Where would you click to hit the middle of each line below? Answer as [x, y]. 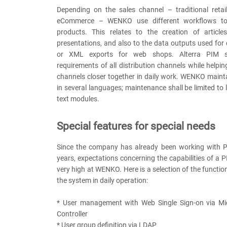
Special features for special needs [136, 126]
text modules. [78, 99]
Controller [72, 214]
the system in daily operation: [102, 181]
